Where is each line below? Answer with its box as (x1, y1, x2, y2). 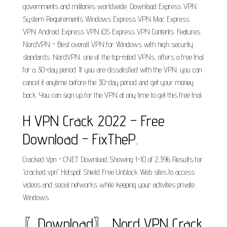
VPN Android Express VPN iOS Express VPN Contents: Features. (23, 27, 201, 36)
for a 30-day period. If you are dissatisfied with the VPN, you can (23, 65, 202, 74)
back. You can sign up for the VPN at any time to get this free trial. (23, 90, 203, 100)
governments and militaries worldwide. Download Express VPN (23, 2, 197, 11)
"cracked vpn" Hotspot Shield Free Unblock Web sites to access (23, 167, 195, 177)
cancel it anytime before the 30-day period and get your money (23, 78, 194, 87)
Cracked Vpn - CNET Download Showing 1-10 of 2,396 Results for (23, 155, 203, 164)
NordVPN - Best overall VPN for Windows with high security (23, 40, 193, 49)
